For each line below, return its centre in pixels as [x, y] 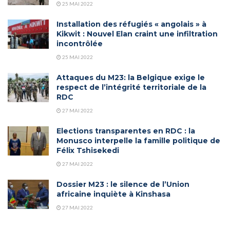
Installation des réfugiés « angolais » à [131, 24]
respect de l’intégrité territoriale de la [131, 87]
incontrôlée [80, 43]
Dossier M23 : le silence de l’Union [123, 184]
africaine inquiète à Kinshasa [113, 194]
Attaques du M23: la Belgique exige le [131, 77]
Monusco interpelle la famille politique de [138, 140]
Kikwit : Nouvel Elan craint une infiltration [137, 34]
